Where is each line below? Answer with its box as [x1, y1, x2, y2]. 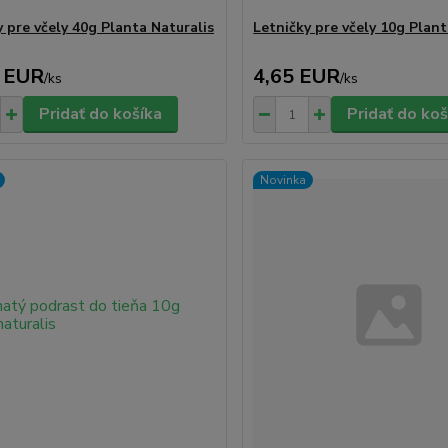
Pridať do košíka [38, 103, 162, 125]
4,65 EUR [253, 63, 341, 90]
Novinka [260, 172, 307, 188]
